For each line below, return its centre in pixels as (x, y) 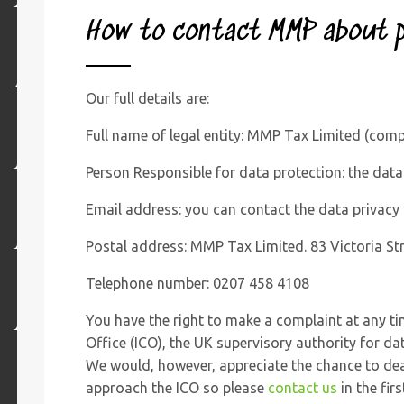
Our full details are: (147, 99)
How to (129, 33)
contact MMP (243, 33)
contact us (302, 388)
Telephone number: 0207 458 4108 (197, 284)
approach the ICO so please (176, 388)
